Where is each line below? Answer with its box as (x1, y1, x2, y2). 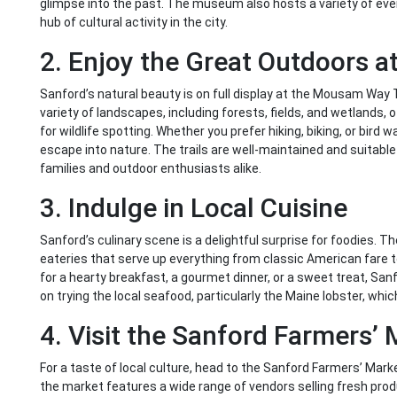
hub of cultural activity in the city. (40, 15, 228, 30)
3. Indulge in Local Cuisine (40, 192, 347, 224)
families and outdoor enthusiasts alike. (40, 161, 261, 176)
